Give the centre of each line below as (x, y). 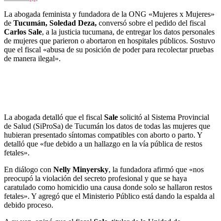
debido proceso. (29, 205)
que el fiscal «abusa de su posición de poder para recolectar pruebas (109, 50)
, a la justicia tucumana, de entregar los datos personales (128, 32)
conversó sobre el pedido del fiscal (151, 23)
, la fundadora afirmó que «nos (156, 170)
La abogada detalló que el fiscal (54, 117)
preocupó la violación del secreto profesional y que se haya (95, 179)
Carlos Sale (23, 32)
